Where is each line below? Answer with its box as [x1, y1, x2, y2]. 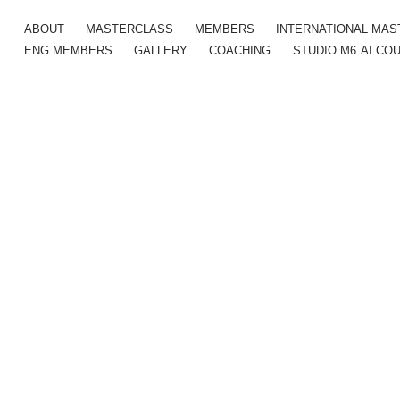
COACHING [208, 44, 271, 57]
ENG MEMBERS [23, 44, 112, 57]
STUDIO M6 [292, 44, 356, 57]
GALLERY [133, 44, 187, 57]
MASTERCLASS [85, 22, 173, 36]
